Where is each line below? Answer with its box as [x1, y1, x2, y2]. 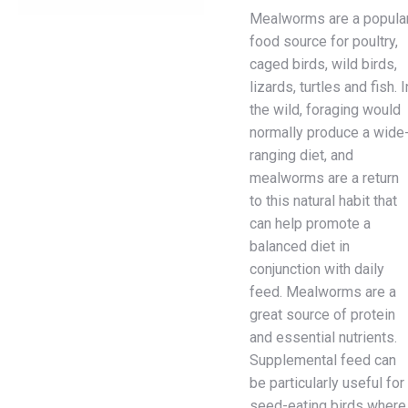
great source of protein [250, 306, 395, 323]
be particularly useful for [250, 374, 404, 392]
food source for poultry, [250, 33, 398, 50]
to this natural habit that [250, 192, 397, 209]
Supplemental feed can [250, 352, 396, 369]
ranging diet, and [250, 147, 353, 164]
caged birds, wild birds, [250, 56, 397, 73]
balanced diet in [250, 238, 350, 255]
